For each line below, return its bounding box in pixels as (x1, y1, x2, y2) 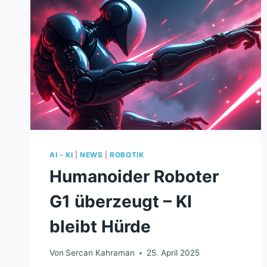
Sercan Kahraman (66, 248, 135, 258)
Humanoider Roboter (49, 166, 219, 187)
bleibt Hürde (49, 216, 151, 237)
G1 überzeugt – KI (49, 191, 192, 212)
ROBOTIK (110, 150, 144, 159)
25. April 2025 (147, 248, 200, 258)
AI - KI (49, 150, 73, 159)
